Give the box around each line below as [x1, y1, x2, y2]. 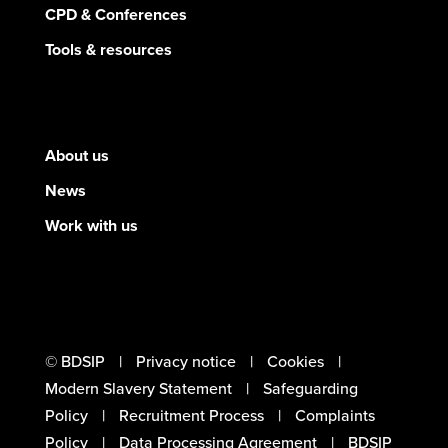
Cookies [266, 349, 324, 373]
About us [44, 143, 109, 167]
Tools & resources [44, 37, 172, 61]
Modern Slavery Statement [44, 376, 232, 400]
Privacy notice [135, 349, 236, 373]
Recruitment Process [118, 403, 264, 427]
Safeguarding [262, 376, 358, 400]
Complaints [294, 403, 375, 427]
